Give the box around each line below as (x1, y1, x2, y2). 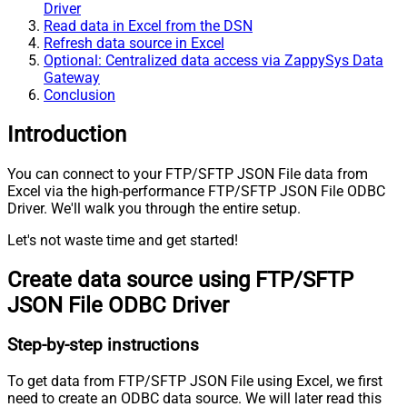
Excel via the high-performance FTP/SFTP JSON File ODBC (7, 182, 385, 200)
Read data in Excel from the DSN (44, 16, 253, 35)
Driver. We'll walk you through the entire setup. (7, 199, 301, 217)
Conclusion (44, 85, 115, 104)
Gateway (44, 68, 100, 86)
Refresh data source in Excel (44, 34, 224, 52)
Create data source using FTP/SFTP (7, 266, 353, 293)
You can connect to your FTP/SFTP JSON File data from (7, 164, 368, 183)
